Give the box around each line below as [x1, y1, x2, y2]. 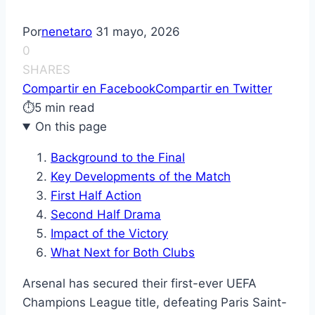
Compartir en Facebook [22, 82, 155, 96]
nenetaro [41, 25, 92, 39]
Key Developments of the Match [51, 169, 231, 184]
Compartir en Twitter [155, 82, 272, 96]
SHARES [22, 63, 70, 77]
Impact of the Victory [51, 226, 168, 241]
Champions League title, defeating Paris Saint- [22, 295, 287, 310]
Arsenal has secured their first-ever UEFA [22, 276, 257, 291]
